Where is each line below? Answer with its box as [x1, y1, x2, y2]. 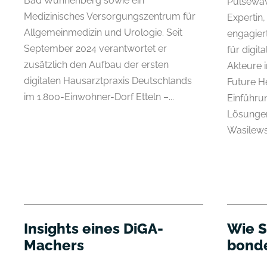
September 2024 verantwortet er [24, 43, 167, 55]
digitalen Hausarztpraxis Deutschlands [24, 75, 192, 87]
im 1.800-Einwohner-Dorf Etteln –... [24, 91, 174, 103]
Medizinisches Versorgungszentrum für [24, 11, 195, 23]
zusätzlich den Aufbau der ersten [24, 59, 169, 71]
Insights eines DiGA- [24, 219, 163, 237]
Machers [24, 236, 84, 254]
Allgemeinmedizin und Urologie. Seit [24, 27, 182, 39]
